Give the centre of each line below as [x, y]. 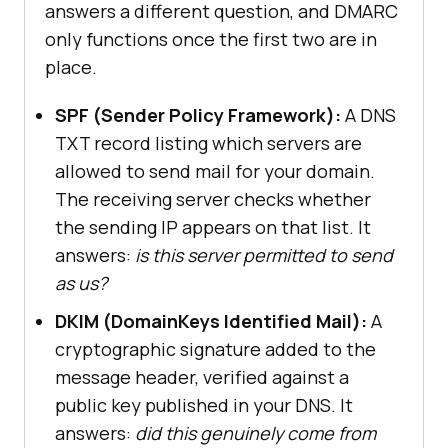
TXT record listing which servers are [208, 143]
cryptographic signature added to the [215, 349]
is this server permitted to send [264, 255]
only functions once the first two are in [211, 39]
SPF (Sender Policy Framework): [198, 115]
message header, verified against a [202, 377]
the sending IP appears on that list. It [213, 227]
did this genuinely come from [255, 433]
